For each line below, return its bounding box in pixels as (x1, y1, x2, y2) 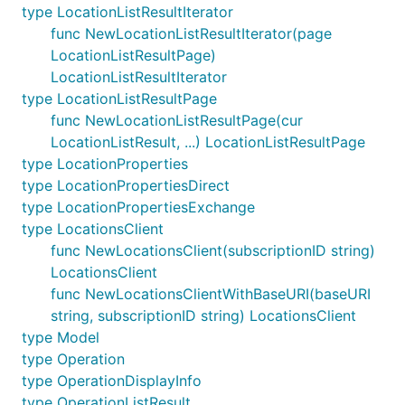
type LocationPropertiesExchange (22, 198, 255, 216)
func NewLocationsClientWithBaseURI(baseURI (51, 285, 371, 303)
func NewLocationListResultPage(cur (51, 111, 303, 129)
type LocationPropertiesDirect (22, 176, 230, 194)
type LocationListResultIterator (22, 3, 233, 21)
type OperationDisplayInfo (22, 372, 202, 390)
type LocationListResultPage (22, 89, 217, 108)
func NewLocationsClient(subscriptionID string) (51, 241, 375, 259)
